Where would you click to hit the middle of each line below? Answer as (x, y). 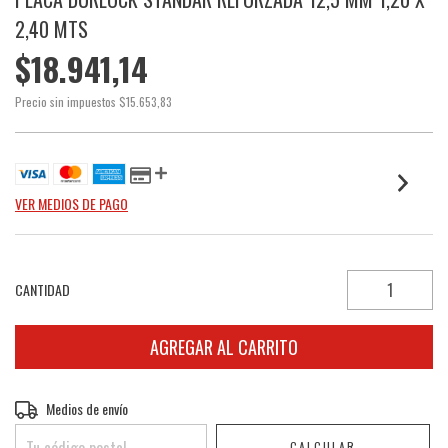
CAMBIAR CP (389, 406)
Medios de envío (87, 408)
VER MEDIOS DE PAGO (71, 203)
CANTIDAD (42, 289)
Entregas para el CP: (68, 406)
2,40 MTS (51, 29)
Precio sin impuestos (67, 101)
